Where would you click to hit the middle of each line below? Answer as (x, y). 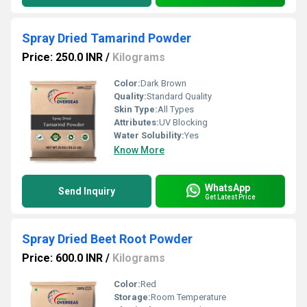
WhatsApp (228, 187)
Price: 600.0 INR (62, 258)
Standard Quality (179, 96)
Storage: (132, 297)
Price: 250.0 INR (62, 57)
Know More (139, 150)
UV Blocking (183, 122)
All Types (176, 109)
